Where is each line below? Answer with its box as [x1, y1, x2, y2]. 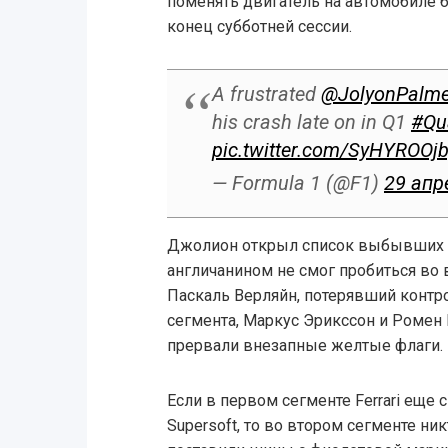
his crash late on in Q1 [211, 110, 411, 135]
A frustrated [211, 82, 321, 107]
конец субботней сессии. [166, 17, 352, 37]
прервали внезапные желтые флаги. [166, 336, 443, 356]
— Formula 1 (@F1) [211, 171, 384, 196]
